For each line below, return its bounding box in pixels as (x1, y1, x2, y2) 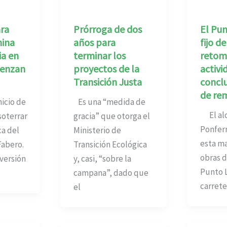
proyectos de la (73, 62, 139, 75)
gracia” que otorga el (73, 110, 150, 122)
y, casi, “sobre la (73, 153, 131, 165)
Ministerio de (73, 125, 121, 136)
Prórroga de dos (73, 23, 142, 36)
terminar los (73, 49, 126, 62)
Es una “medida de (73, 96, 145, 108)
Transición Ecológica (73, 139, 147, 150)
